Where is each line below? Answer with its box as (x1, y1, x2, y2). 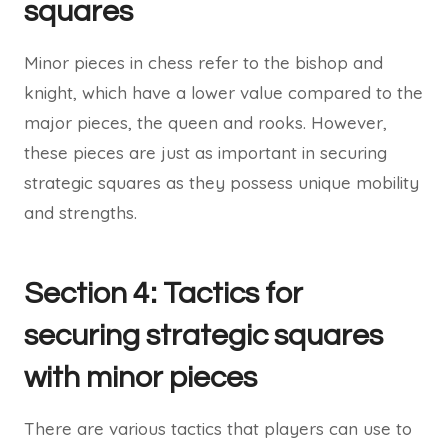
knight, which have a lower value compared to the (24, 82, 423, 103)
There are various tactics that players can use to (24, 418, 412, 439)
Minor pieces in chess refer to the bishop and (24, 52, 383, 73)
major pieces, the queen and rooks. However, (24, 112, 387, 133)
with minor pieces (24, 362, 257, 393)
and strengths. (24, 202, 137, 223)
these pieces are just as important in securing (24, 142, 387, 163)
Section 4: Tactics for (24, 278, 303, 309)
